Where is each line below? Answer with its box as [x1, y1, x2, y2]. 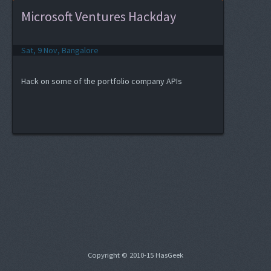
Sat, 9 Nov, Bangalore [21, 45, 99, 56]
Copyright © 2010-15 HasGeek [88, 250, 183, 260]
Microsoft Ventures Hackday [21, 8, 176, 25]
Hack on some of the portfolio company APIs [21, 76, 182, 87]
